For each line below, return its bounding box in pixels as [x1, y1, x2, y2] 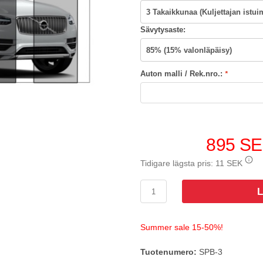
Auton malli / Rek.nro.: [140, 69, 225, 78]
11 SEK [215, 159, 242, 168]
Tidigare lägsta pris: [140, 159, 215, 168]
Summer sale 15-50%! [140, 222, 223, 232]
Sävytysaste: [140, 25, 186, 34]
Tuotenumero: [140, 247, 197, 257]
